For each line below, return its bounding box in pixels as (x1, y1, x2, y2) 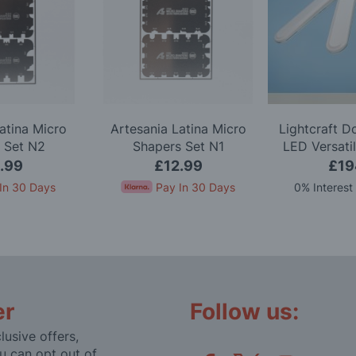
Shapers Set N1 (132, 138, 224, 155)
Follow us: (190, 298, 299, 325)
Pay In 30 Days (156, 180, 235, 195)
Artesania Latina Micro (110, 121, 246, 137)
